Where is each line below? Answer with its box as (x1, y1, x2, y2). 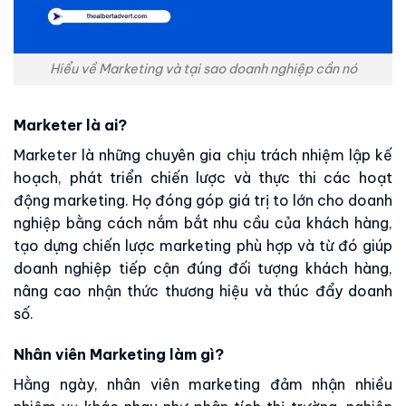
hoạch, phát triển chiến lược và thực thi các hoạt (14, 168, 392, 187)
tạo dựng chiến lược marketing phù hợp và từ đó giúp (14, 236, 392, 255)
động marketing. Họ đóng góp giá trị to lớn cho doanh (14, 190, 392, 209)
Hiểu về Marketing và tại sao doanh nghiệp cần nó (49, 60, 357, 77)
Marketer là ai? (14, 115, 127, 134)
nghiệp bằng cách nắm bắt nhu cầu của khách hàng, (14, 213, 392, 232)
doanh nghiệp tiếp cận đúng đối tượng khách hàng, (14, 258, 392, 277)
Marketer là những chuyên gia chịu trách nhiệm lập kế (14, 145, 392, 164)
